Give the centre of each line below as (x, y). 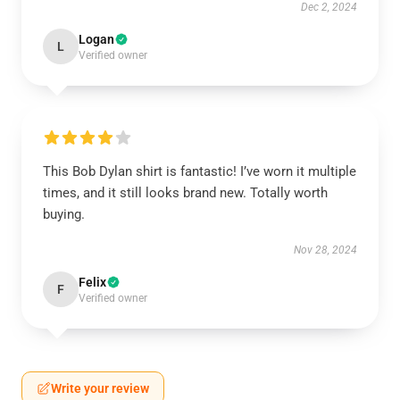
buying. (64, 214)
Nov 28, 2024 (325, 250)
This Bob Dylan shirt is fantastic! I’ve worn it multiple (200, 171)
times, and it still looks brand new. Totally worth (185, 193)
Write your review (100, 388)
